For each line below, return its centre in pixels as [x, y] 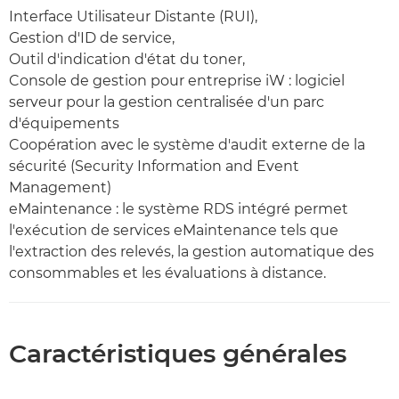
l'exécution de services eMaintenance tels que [174, 230]
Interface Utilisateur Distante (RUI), [133, 16]
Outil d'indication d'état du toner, [127, 59]
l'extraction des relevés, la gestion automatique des [191, 252]
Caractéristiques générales [178, 354]
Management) [60, 187]
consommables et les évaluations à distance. [167, 273]
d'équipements [64, 123]
